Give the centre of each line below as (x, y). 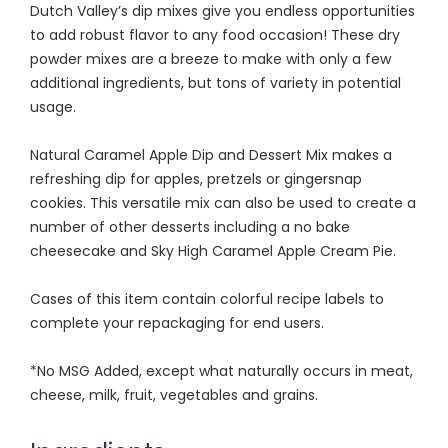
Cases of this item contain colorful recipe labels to (207, 298)
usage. (53, 106)
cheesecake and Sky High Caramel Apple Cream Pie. (213, 250)
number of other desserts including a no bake (190, 226)
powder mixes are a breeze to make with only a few (210, 58)
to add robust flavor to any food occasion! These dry (215, 34)
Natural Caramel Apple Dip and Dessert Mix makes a (211, 154)
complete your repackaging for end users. (177, 322)
